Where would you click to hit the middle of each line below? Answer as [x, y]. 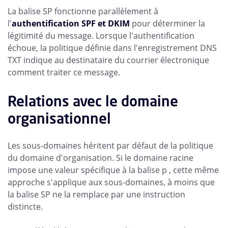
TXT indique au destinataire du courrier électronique [108, 60]
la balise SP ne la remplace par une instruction [96, 195]
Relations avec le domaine [93, 101]
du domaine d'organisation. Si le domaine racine [101, 158]
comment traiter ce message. [64, 73]
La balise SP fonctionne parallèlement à [83, 11]
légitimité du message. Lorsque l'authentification [101, 36]
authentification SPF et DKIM [72, 24]
